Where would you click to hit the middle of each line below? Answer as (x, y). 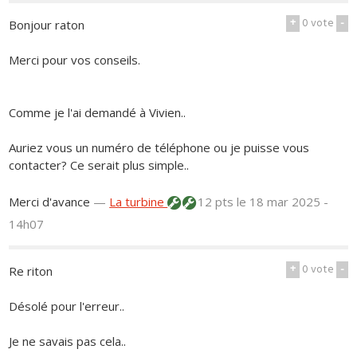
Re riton (31, 271)
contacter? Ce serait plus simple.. (99, 165)
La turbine (139, 202)
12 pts (216, 202)
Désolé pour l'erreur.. (67, 306)
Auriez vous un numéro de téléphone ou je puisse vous (159, 148)
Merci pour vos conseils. (75, 60)
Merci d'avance (50, 202)
